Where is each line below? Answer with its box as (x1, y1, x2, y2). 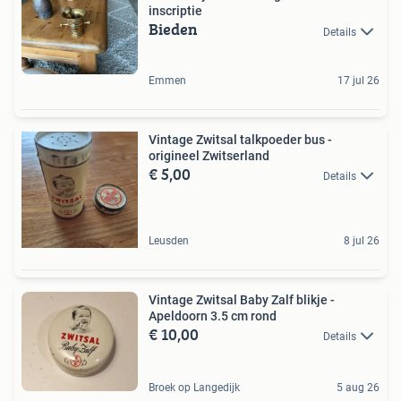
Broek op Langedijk (149, 381, 240, 395)
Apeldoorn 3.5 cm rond (149, 308, 277, 323)
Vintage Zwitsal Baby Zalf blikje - (149, 292, 335, 307)
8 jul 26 (344, 234, 380, 247)
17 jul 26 (337, 73, 380, 87)
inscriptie (149, 4, 202, 19)
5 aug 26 (337, 381, 380, 395)
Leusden (149, 234, 189, 247)
